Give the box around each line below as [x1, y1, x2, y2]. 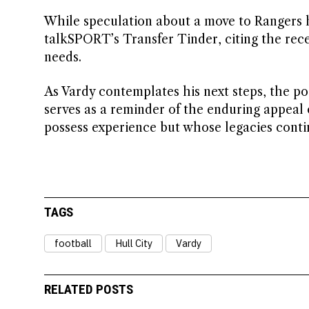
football [54, 236, 92, 250]
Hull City [114, 236, 152, 250]
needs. [43, 49, 81, 65]
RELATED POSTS [43, 281, 133, 298]
